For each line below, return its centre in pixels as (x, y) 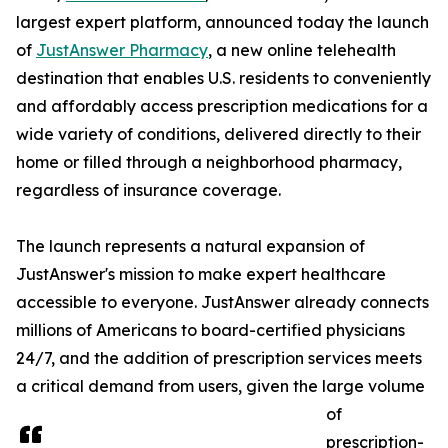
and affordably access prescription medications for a (222, 106)
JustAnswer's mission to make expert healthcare (201, 274)
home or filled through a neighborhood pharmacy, (209, 162)
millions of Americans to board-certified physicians (210, 330)
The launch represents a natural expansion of (190, 246)
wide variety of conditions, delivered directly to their (218, 134)
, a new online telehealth (302, 50)
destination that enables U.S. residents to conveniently (223, 78)
